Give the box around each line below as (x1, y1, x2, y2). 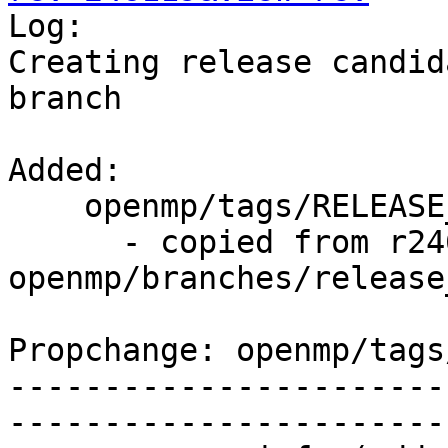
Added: (8, 152, 122, 189)
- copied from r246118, (8, 224, 122, 261)
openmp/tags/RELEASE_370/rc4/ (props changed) (8, 188, 84, 225)
